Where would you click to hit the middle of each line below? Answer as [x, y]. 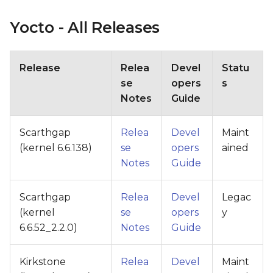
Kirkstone [43, 261]
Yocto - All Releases [85, 27]
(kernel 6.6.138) [56, 147]
